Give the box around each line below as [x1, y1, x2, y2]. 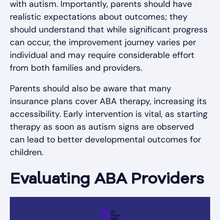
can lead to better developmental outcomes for [10, 134, 201, 145]
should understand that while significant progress [10, 24, 208, 35]
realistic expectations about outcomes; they [10, 11, 188, 22]
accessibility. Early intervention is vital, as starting [10, 108, 208, 119]
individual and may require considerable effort [10, 49, 194, 60]
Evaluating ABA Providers [10, 171, 204, 188]
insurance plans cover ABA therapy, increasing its [10, 95, 207, 107]
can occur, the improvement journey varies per [10, 36, 196, 48]
